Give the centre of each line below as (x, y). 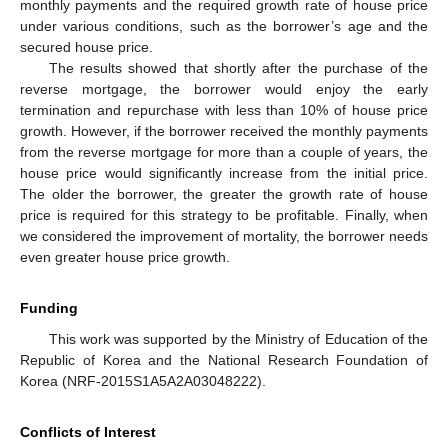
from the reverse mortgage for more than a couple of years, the (224, 152)
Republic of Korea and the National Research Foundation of (224, 360)
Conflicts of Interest (88, 432)
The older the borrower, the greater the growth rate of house (224, 194)
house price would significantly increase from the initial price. (224, 173)
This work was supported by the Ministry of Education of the (238, 339)
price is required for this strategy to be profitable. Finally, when (224, 215)
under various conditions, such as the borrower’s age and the (224, 26)
